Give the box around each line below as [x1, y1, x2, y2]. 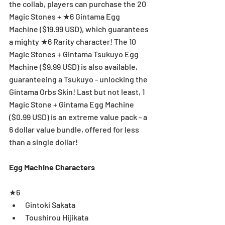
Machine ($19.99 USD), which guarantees [9, 24, 150, 34]
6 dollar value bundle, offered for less [9, 124, 141, 134]
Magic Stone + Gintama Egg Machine [9, 99, 136, 109]
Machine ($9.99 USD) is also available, [9, 61, 139, 71]
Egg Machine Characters [9, 162, 95, 172]
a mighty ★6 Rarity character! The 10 [9, 36, 138, 46]
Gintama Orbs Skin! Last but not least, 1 [9, 86, 146, 96]
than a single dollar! [9, 137, 79, 147]
